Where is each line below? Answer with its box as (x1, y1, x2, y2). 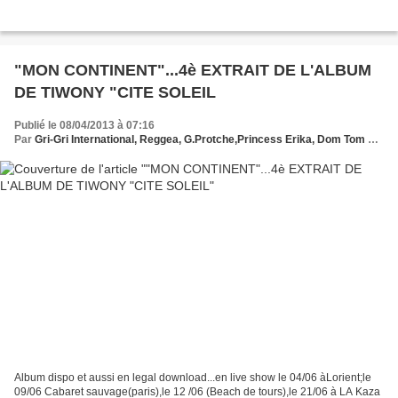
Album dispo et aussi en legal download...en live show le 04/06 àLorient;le (14, 370, 371, 384)
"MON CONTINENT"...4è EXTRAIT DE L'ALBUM (14, 61, 371, 80)
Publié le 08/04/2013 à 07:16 (14, 119, 155, 132)
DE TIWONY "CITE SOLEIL (14, 84, 216, 102)
